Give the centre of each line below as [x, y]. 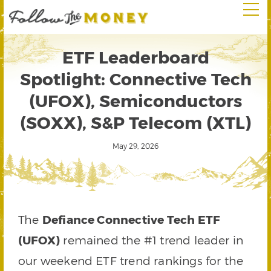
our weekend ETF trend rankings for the [131, 260]
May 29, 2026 [135, 146]
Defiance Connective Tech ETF [131, 219]
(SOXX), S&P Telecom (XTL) [135, 122]
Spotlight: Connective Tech [135, 78]
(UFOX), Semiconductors [135, 100]
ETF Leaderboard [135, 57]
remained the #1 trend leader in [152, 240]
